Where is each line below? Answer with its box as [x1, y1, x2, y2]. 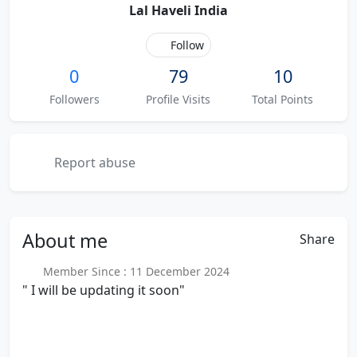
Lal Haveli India [129, 2, 228, 19]
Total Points [252, 92, 314, 107]
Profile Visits [146, 92, 211, 107]
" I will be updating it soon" [22, 281, 185, 299]
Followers [49, 92, 100, 107]
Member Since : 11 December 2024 [36, 264, 233, 279]
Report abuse [51, 154, 135, 171]
